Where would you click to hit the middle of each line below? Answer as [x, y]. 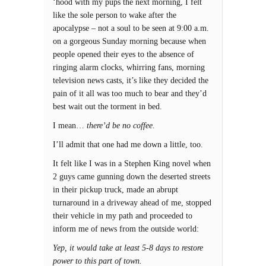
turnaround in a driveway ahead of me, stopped [132, 203]
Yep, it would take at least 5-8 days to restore [128, 248]
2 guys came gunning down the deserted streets [132, 177]
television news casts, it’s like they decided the [131, 80]
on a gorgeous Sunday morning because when [129, 41]
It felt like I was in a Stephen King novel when [132, 164]
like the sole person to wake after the [115, 15]
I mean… [70, 126]
